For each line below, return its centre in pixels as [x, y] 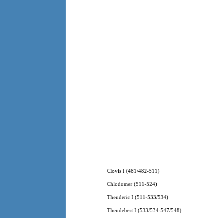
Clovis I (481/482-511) [133, 171]
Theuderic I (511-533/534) [137, 198]
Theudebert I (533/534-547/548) [144, 211]
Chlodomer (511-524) [132, 184]
